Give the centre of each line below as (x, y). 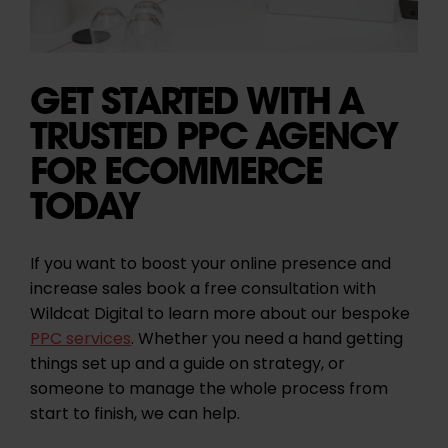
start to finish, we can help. (135, 414)
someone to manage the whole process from (209, 389)
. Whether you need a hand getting (267, 339)
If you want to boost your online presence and (210, 264)
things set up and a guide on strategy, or (187, 364)
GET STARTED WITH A (196, 100)
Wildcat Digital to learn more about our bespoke (220, 314)
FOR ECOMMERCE (176, 170)
